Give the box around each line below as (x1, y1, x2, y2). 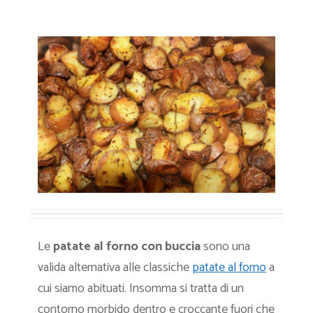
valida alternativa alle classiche (38, 257, 192, 278)
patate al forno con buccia (53, 236, 201, 257)
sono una (201, 236, 250, 257)
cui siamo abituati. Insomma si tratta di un (38, 278, 244, 299)
